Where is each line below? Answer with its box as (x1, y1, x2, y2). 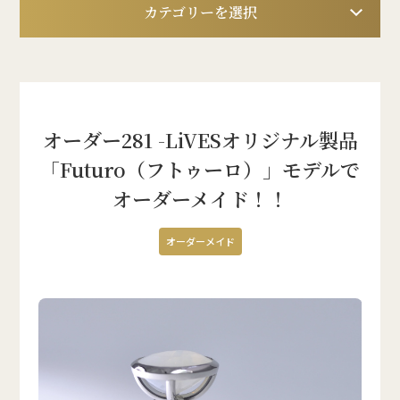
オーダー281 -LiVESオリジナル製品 (42, 126, 358, 154)
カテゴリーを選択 (143, 2, 257, 22)
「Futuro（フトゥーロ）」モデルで (40, 155, 360, 183)
